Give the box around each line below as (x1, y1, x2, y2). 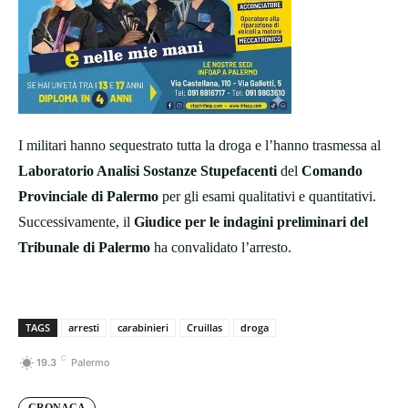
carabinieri (117, 321, 168, 335)
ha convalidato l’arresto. (150, 240, 291, 256)
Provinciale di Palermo (18, 189, 158, 205)
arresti (68, 321, 99, 335)
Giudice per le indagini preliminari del (134, 214, 368, 230)
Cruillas (187, 321, 222, 335)
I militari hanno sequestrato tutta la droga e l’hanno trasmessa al (18, 138, 381, 154)
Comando (298, 163, 362, 179)
